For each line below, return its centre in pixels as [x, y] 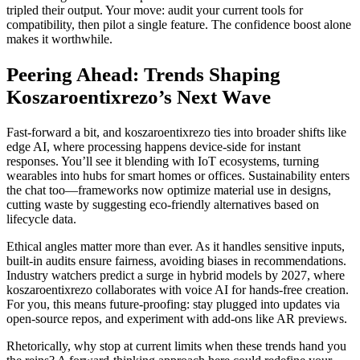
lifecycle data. [41, 219]
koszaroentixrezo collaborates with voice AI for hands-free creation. [178, 289]
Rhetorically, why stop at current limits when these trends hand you [176, 346]
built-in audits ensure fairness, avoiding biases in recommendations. [176, 260]
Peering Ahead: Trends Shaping [143, 75]
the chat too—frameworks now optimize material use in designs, [169, 190]
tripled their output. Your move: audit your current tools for [155, 10]
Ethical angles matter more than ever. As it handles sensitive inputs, [176, 246]
